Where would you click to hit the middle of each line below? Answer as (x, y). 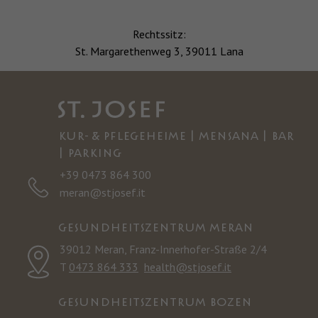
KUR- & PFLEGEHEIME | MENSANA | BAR (176, 137)
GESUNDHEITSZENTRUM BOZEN (155, 303)
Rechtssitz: (159, 34)
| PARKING (90, 154)
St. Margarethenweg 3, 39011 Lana (159, 51)
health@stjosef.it (188, 267)
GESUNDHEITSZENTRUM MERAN (156, 229)
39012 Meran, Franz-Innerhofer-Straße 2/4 (163, 249)
